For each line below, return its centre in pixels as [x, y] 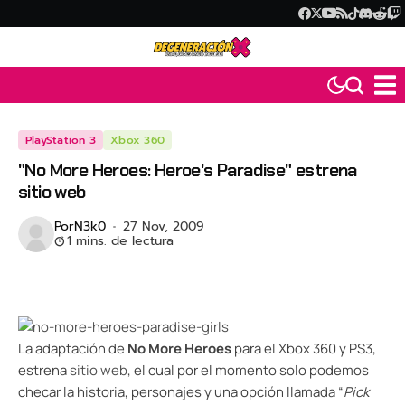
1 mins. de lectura [120, 241]
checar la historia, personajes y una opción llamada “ [181, 392]
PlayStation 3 [61, 141]
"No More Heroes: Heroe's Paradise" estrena [188, 170]
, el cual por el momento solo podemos [248, 371]
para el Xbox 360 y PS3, [304, 349]
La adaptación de [71, 349]
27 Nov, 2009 [163, 227]
